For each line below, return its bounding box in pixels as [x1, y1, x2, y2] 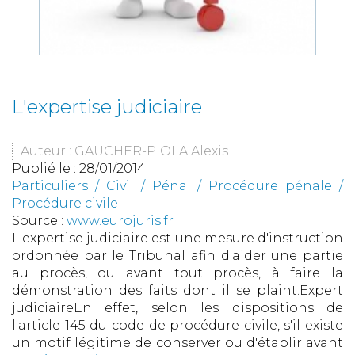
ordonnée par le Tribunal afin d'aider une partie [12, 247, 343, 263]
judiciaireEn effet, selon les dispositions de [12, 300, 343, 315]
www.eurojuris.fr [67, 212, 174, 228]
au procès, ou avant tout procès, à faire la [12, 265, 343, 281]
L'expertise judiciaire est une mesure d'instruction [12, 230, 343, 246]
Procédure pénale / [208, 177, 343, 193]
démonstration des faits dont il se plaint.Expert [12, 282, 343, 298]
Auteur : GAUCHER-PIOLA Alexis [21, 143, 228, 158]
